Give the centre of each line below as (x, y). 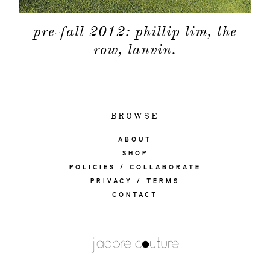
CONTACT (135, 195)
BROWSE (135, 116)
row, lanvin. (135, 49)
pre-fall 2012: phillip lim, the (135, 31)
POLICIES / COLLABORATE (135, 167)
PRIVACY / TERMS (135, 181)
